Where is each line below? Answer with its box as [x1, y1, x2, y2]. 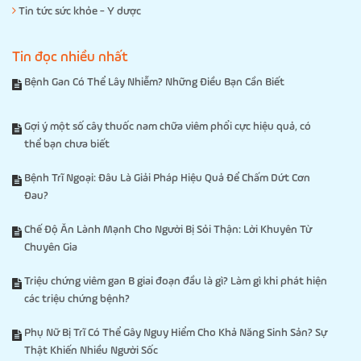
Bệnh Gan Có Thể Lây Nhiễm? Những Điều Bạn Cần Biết [24, 76, 284, 88]
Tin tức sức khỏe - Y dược [16, 5, 141, 17]
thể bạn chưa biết [24, 138, 110, 150]
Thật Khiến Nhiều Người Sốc [24, 344, 158, 356]
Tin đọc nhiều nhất [12, 49, 128, 64]
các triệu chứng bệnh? [24, 293, 130, 305]
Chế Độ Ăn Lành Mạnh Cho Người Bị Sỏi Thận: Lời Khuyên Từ [24, 223, 312, 235]
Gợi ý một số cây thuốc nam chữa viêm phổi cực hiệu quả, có [24, 120, 311, 132]
